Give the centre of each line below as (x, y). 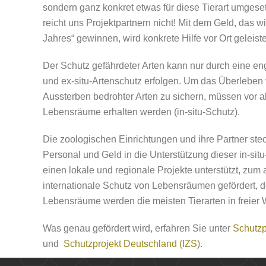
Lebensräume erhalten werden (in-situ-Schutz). (141, 112)
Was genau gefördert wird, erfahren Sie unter (137, 228)
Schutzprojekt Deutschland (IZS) (132, 244)
